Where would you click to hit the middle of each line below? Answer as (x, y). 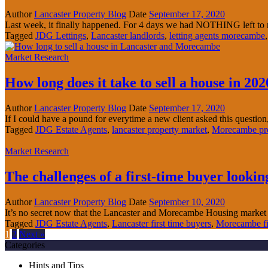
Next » (32, 234)
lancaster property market (159, 130)
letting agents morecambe (217, 36)
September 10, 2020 (187, 202)
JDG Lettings (61, 36)
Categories (25, 245)
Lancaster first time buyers (162, 223)
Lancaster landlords (128, 36)
